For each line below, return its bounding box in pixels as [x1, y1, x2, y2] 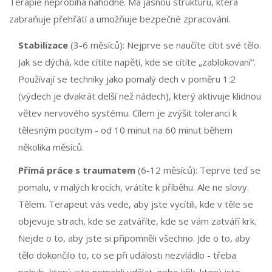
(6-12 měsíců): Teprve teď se [135, 164, 260, 177]
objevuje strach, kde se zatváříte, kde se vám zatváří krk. [18, 215, 256, 228]
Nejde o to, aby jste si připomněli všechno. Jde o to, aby [18, 232, 250, 245]
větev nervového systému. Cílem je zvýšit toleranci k [18, 107, 237, 120]
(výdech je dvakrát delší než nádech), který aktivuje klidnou [18, 90, 261, 103]
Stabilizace [18, 39, 68, 52]
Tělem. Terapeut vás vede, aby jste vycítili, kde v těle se [18, 198, 253, 211]
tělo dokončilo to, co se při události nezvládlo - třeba [18, 249, 236, 262]
